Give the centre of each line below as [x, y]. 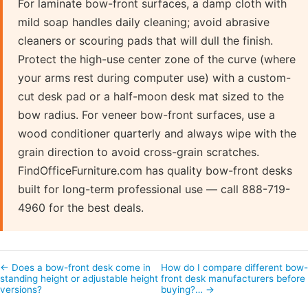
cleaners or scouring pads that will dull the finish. [145, 40]
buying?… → [188, 289]
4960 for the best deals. [81, 207]
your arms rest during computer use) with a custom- [154, 77]
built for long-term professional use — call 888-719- [154, 189]
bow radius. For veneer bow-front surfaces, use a [146, 114]
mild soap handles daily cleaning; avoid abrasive [144, 22]
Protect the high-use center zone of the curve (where [157, 59]
